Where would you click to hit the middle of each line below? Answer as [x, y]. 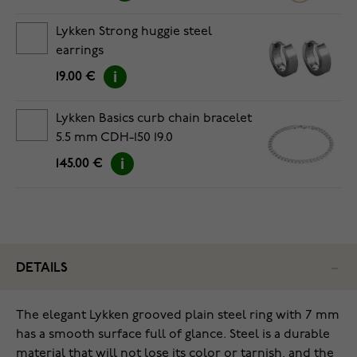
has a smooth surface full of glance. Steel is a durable [173, 335]
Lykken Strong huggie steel [134, 32]
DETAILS [42, 268]
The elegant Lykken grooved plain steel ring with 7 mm [178, 316]
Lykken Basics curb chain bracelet [154, 119]
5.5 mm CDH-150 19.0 [114, 138]
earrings [80, 51]
